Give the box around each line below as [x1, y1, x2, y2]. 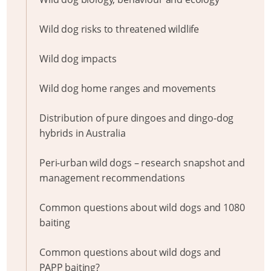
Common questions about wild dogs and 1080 [39, 201, 245, 214]
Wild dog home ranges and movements [39, 82, 216, 95]
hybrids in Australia [39, 126, 126, 140]
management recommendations [39, 171, 185, 184]
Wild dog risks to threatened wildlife [39, 22, 200, 36]
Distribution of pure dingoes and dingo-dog [39, 111, 234, 125]
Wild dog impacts [39, 52, 117, 65]
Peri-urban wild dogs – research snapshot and [39, 156, 245, 169]
